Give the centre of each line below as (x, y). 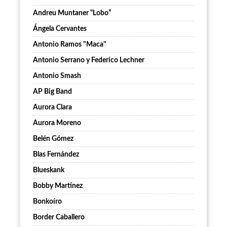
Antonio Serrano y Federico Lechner (89, 61)
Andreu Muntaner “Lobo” (72, 13)
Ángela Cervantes (60, 29)
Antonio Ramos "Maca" (70, 45)
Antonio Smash (57, 76)
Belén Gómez (53, 139)
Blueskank (49, 171)
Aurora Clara (52, 108)
